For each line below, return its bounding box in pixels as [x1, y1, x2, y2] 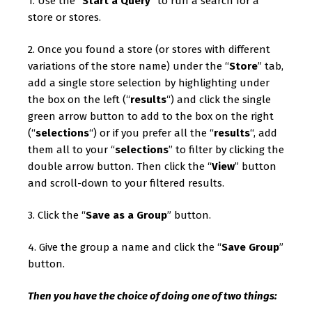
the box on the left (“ [28, 93, 130, 106]
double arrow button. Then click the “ [28, 160, 212, 173]
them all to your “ [28, 143, 115, 156]
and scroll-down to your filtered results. [28, 177, 224, 189]
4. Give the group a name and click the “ [28, 241, 221, 253]
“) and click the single [166, 93, 271, 106]
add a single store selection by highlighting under [28, 77, 270, 89]
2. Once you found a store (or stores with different [28, 43, 270, 56]
